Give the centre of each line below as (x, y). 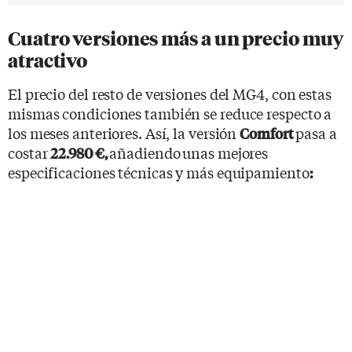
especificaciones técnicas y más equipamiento (159, 172)
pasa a (315, 132)
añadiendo (145, 152)
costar (29, 152)
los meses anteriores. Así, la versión (124, 132)
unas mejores (225, 152)
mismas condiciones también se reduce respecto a (170, 113)
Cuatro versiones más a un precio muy (176, 38)
